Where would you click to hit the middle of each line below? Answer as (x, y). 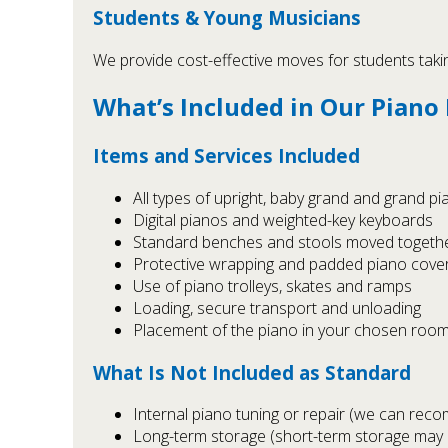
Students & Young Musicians (227, 17)
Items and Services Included (226, 156)
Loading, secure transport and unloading (277, 308)
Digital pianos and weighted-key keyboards (283, 220)
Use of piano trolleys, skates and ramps (272, 286)
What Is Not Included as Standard (252, 372)
